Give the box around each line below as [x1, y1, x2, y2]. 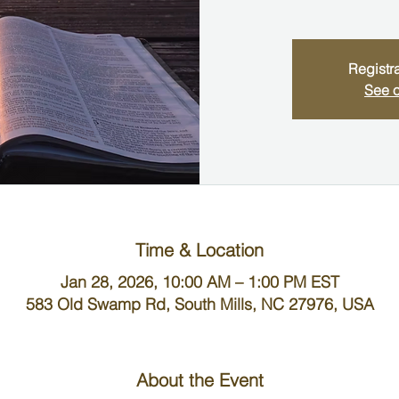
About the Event [135, 369, 264, 392]
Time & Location [135, 239, 264, 262]
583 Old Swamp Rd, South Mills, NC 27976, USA [25, 294, 374, 315]
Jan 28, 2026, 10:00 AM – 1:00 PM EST [60, 272, 339, 293]
